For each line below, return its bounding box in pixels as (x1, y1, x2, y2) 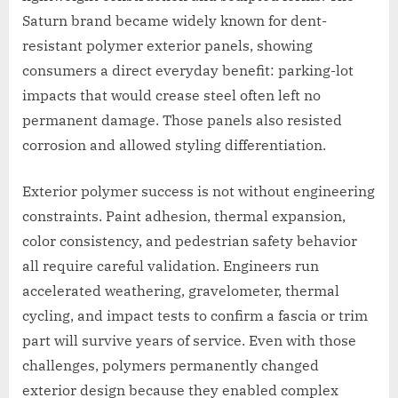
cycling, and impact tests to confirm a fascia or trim (22, 306, 368, 324)
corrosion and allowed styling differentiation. (22, 135, 326, 154)
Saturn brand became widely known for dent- (22, 11, 327, 29)
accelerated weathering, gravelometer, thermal (22, 281, 339, 299)
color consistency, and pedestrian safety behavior (22, 231, 357, 250)
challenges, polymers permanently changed (22, 355, 319, 374)
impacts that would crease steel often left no (22, 85, 321, 104)
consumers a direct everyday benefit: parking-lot (22, 60, 354, 79)
